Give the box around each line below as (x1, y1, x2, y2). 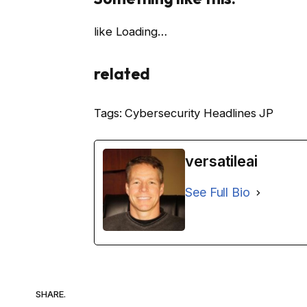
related (93, 64, 151, 84)
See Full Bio (184, 185, 250, 200)
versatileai (184, 152, 258, 171)
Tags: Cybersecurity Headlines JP (93, 106, 274, 120)
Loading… (115, 25, 167, 39)
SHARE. (36, 288, 66, 299)
